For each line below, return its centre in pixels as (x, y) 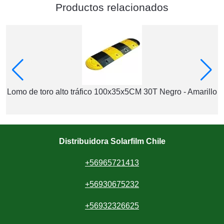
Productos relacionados (112, 7)
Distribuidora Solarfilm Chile (112, 141)
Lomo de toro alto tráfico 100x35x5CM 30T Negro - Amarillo (112, 92)
